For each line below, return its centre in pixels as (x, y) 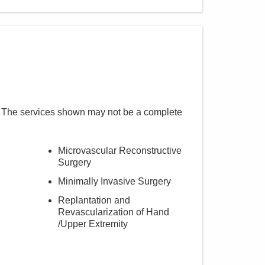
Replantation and (94, 200)
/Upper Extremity (93, 224)
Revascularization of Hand (113, 212)
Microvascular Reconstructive (119, 151)
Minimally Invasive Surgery (114, 181)
